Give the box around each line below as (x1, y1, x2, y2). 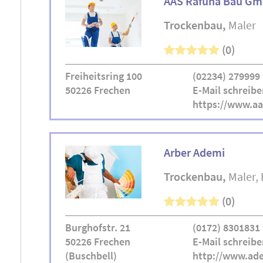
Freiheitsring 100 (65, 69, 142, 83)
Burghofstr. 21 (65, 221, 130, 234)
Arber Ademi (164, 145, 225, 160)
